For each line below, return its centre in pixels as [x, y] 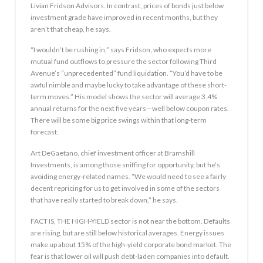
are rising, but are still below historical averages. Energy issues [127, 232]
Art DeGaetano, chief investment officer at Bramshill [112, 153]
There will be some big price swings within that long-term [118, 120]
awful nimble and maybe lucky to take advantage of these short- [128, 85]
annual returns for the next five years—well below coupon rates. [129, 109]
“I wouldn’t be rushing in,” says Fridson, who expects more [121, 50]
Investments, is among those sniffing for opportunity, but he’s [125, 165]
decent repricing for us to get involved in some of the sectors [125, 188]
